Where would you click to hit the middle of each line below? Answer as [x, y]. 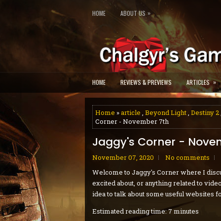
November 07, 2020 [123, 157]
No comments [187, 157]
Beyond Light [166, 112]
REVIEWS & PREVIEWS [146, 82]
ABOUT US [133, 13]
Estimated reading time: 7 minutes [146, 211]
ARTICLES [198, 82]
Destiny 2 [205, 112]
